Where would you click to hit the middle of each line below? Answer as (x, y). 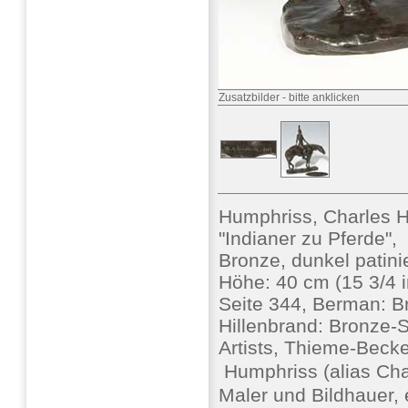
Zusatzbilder (249, 97)
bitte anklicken (324, 97)
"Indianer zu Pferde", (308, 238)
